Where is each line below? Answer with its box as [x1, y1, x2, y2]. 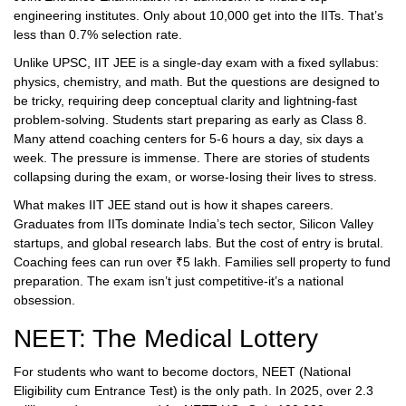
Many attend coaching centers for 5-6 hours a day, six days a [14, 131, 363, 147]
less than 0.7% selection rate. [14, 27, 182, 43]
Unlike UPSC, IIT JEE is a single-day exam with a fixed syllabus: [14, 55, 379, 71]
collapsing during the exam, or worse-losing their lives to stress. [14, 169, 377, 185]
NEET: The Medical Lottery [14, 324, 318, 353]
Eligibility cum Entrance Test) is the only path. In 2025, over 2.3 [14, 383, 373, 399]
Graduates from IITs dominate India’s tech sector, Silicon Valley [14, 217, 373, 232]
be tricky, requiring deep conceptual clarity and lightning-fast [14, 93, 357, 109]
